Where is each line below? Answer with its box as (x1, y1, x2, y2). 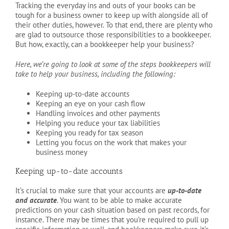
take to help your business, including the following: (15, 68, 175, 79)
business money (36, 147, 87, 157)
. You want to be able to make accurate (57, 195, 182, 205)
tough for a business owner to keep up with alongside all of (15, 10, 208, 20)
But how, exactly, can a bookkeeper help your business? (15, 39, 194, 49)
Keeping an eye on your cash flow (36, 98, 145, 108)
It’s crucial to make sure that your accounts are (15, 185, 168, 195)
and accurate (15, 195, 57, 205)
